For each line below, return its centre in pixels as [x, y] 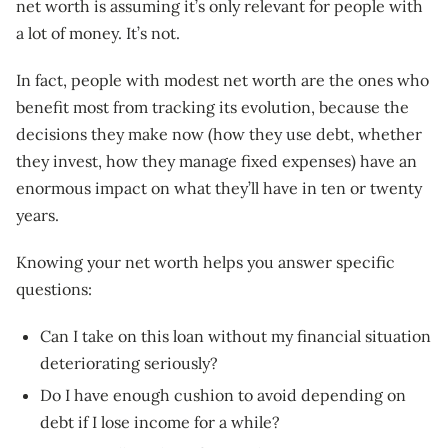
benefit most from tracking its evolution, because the [212, 107]
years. [37, 215]
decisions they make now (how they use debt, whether [219, 134]
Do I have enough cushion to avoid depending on [223, 395]
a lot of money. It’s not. [98, 33]
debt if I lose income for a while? [160, 422]
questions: [54, 289]
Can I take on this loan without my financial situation [235, 336]
